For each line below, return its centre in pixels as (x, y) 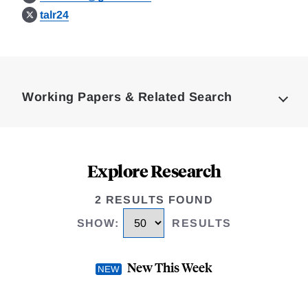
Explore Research (154, 170)
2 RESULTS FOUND (154, 200)
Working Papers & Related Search (127, 97)
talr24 (55, 15)
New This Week (170, 267)
